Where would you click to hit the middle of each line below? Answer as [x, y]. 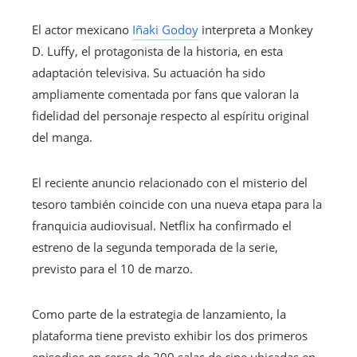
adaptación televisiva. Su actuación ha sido [149, 73]
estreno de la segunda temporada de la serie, [155, 247]
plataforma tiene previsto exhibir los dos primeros [170, 336]
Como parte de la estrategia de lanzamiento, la [159, 314]
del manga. [62, 137]
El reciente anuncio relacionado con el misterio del [170, 183]
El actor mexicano [82, 30]
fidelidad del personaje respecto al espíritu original [171, 116]
